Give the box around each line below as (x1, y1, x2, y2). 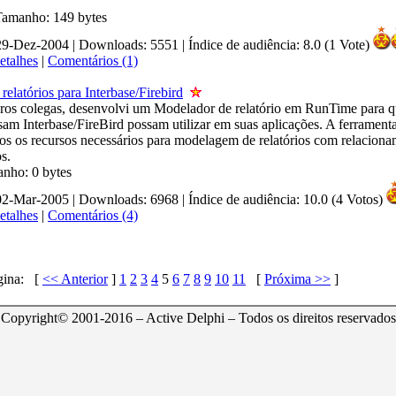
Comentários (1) (48, 53, 138, 68)
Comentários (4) (48, 208, 138, 223)
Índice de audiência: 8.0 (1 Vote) (188, 37, 369, 52)
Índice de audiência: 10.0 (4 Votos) (188, 192, 383, 207)
